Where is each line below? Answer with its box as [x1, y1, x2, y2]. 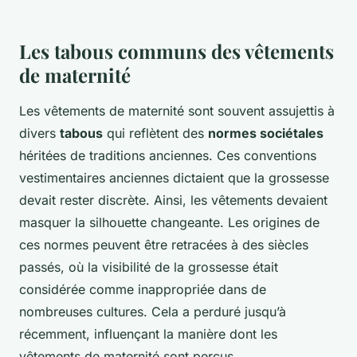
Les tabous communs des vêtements [19, 38, 334, 65]
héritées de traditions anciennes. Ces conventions [19, 147, 316, 164]
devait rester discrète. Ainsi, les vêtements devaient [19, 192, 328, 209]
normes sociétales [208, 125, 324, 142]
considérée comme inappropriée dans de [19, 281, 266, 298]
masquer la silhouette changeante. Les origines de [19, 214, 320, 231]
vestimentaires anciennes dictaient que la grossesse [19, 170, 329, 186]
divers [19, 125, 60, 142]
